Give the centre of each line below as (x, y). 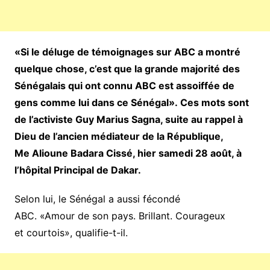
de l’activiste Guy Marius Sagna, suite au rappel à (128, 119)
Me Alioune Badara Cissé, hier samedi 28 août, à (128, 153)
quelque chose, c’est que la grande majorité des (127, 68)
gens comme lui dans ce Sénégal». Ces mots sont (131, 102)
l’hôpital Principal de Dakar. (77, 170)
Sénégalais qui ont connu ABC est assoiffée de (124, 85)
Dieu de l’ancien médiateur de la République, (118, 136)
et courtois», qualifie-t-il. (71, 232)
